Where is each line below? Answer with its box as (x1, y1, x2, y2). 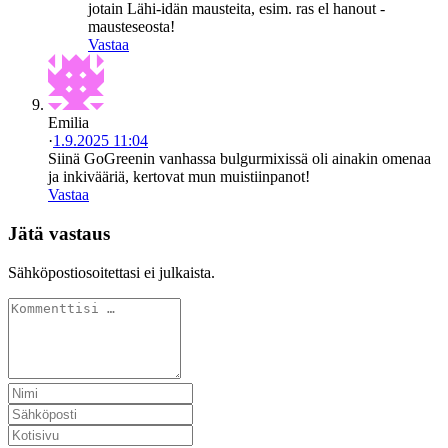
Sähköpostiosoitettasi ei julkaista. (8, 263, 215, 281)
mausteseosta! (88, 18, 175, 36)
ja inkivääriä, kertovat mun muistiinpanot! (48, 168, 310, 186)
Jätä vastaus (8, 222, 110, 244)
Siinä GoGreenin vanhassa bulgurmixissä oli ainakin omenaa (48, 150, 431, 168)
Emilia (48, 114, 89, 132)
